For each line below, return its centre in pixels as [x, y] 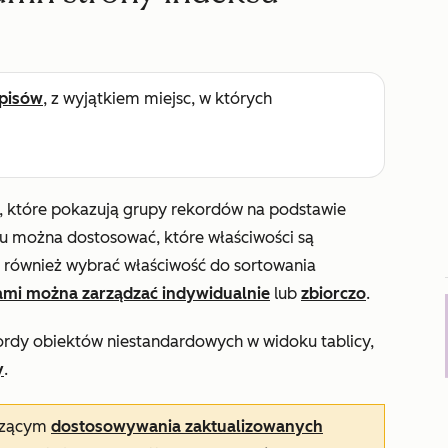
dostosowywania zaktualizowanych [187, 426]
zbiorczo [333, 293]
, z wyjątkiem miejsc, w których [157, 98]
